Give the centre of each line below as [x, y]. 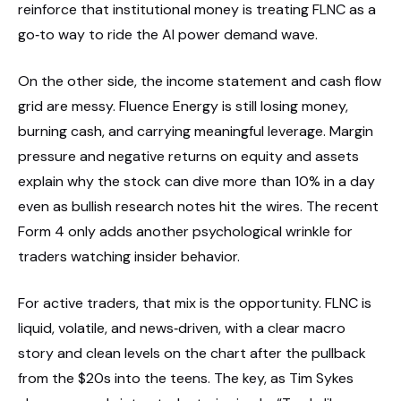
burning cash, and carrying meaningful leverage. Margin [196, 131]
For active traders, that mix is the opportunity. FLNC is [195, 303]
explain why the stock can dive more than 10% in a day [196, 181]
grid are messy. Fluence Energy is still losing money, [183, 106]
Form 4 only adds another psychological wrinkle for [185, 231]
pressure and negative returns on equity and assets [188, 156]
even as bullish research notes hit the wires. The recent [198, 206]
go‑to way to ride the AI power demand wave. [168, 34]
